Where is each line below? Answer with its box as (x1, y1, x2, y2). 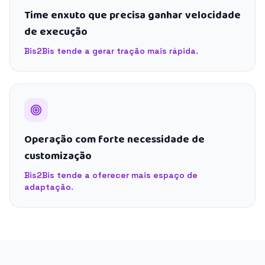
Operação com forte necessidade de (24, 131, 205, 148)
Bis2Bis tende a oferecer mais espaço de (24, 170, 198, 180)
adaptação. (24, 182, 73, 192)
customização (24, 148, 92, 164)
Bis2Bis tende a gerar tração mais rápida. (24, 46, 198, 56)
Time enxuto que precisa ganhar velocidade (24, 7, 241, 24)
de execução (24, 24, 88, 40)
